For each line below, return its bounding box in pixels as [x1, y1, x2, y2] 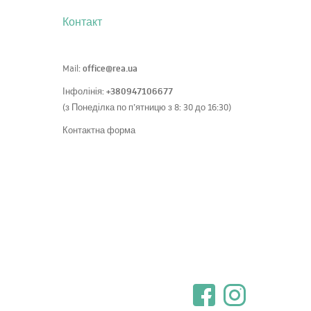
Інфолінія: [62, 85, 106, 97]
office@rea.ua [83, 62, 137, 75]
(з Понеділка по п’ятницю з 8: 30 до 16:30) [62, 101, 231, 113]
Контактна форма [62, 124, 135, 137]
